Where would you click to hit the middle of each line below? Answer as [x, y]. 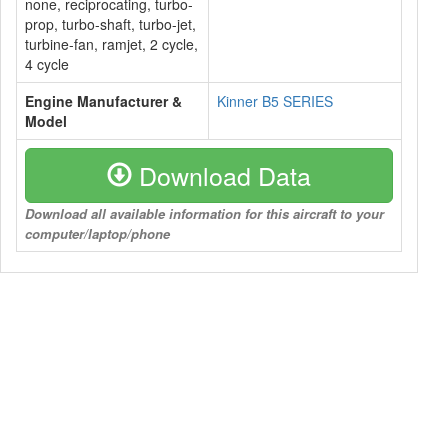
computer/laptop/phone [97, 233]
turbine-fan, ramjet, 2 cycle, [111, 44]
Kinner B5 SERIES [275, 101]
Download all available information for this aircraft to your [204, 213]
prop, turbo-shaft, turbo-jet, [110, 24]
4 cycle [47, 64]
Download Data [221, 175]
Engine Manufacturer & [103, 101]
